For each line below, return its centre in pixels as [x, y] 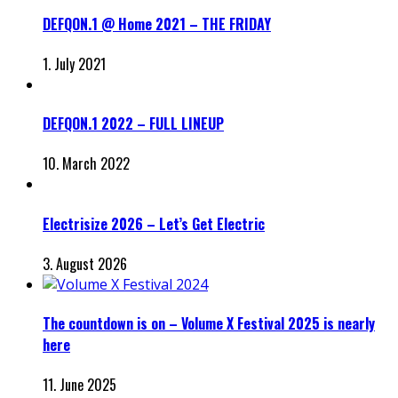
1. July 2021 [74, 64]
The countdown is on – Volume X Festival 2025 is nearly [209, 324]
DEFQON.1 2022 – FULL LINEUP [133, 124]
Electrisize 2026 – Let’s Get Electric [154, 223]
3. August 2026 [85, 263]
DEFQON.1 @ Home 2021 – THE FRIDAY [157, 24]
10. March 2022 [86, 164]
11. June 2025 [80, 385]
